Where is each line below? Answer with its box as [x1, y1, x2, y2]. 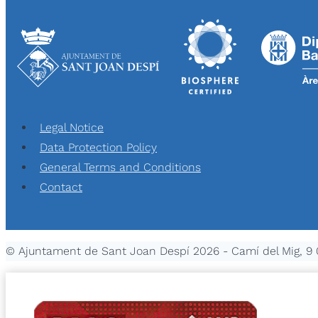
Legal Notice [40, 121, 104, 135]
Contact [40, 180, 82, 194]
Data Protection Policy [40, 141, 157, 155]
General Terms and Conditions [40, 160, 201, 175]
